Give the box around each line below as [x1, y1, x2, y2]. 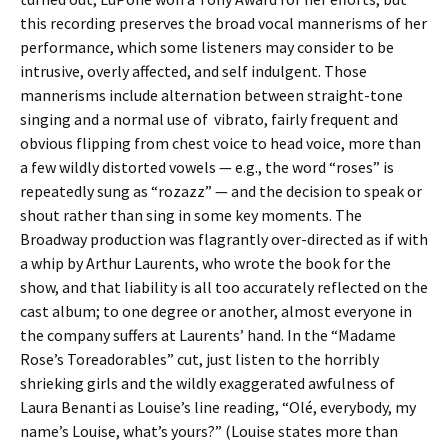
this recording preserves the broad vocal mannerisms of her [20, 13, 427, 33]
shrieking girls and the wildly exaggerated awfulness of [20, 373, 395, 393]
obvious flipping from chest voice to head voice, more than [20, 133, 421, 153]
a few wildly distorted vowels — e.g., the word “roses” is [20, 157, 394, 177]
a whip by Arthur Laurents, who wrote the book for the [20, 253, 391, 273]
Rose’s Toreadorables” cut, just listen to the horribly [20, 349, 379, 369]
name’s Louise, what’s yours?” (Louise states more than [20, 421, 398, 441]
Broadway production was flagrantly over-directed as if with [20, 229, 428, 249]
